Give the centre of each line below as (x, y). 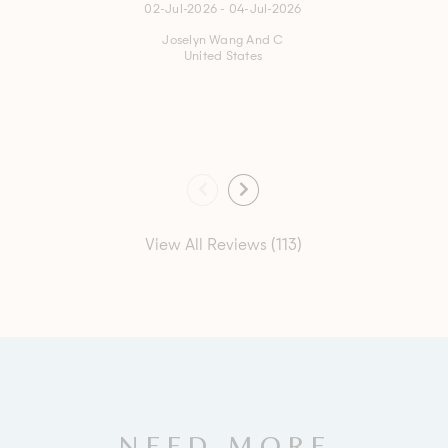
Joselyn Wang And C (223, 40)
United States (223, 56)
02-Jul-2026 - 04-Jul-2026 (223, 9)
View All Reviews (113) (223, 246)
